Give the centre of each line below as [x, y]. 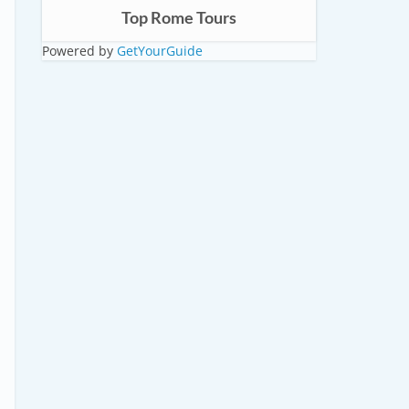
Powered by [79, 51]
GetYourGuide [160, 51]
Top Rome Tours [179, 17]
